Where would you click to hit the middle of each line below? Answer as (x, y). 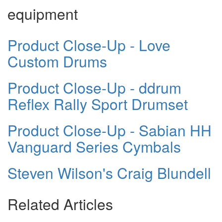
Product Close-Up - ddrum (94, 87)
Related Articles (60, 204)
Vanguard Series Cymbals (94, 146)
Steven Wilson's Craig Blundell (109, 172)
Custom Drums (57, 61)
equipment (43, 13)
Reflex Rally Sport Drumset (98, 104)
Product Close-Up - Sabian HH (110, 130)
